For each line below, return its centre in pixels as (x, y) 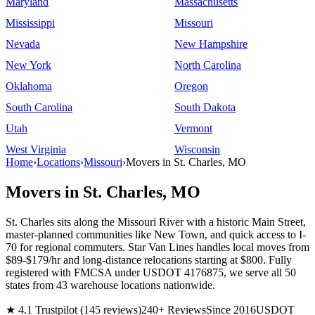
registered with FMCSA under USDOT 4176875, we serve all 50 (151, 272)
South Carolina (39, 107)
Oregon (191, 86)
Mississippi (30, 23)
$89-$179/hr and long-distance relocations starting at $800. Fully (149, 259)
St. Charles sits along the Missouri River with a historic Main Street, (156, 221)
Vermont (193, 128)
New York (28, 65)
